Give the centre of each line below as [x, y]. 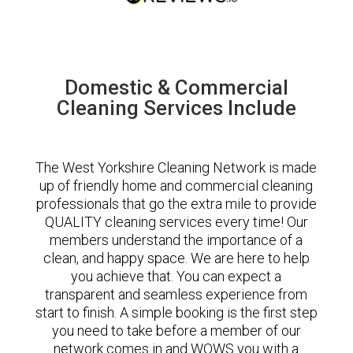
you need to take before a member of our [176, 330]
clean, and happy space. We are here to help [176, 258]
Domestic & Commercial [176, 87]
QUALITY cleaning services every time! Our [176, 221]
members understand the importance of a [176, 240]
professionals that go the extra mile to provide [176, 203]
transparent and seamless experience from [176, 294]
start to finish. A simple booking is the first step [176, 312]
